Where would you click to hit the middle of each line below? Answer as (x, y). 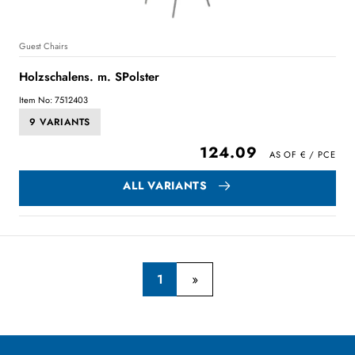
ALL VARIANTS (165, 186)
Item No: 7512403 (53, 100)
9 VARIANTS (60, 122)
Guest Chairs (43, 46)
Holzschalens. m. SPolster (89, 77)
